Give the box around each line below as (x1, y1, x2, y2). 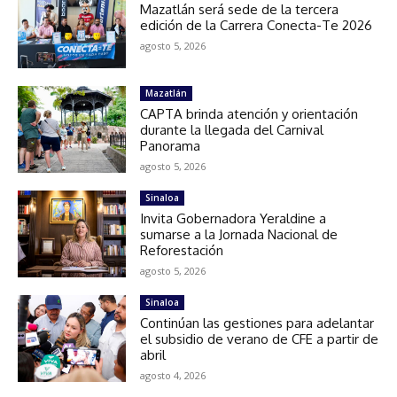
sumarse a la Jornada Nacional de (140, 225, 339, 243)
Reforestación (140, 241, 224, 259)
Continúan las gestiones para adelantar (140, 314, 375, 331)
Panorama (140, 136, 201, 154)
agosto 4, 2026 (140, 368, 206, 382)
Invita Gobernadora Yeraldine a (140, 209, 327, 227)
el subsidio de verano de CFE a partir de (140, 330, 379, 347)
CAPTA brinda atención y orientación (140, 105, 359, 122)
